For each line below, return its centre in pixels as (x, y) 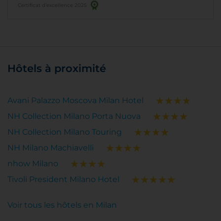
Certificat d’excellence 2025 (52, 5)
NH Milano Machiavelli (51, 148)
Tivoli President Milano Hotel (63, 180)
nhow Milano (33, 164)
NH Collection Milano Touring (65, 132)
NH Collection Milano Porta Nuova (74, 116)
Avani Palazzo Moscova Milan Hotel (75, 101)
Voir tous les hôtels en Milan (62, 205)
